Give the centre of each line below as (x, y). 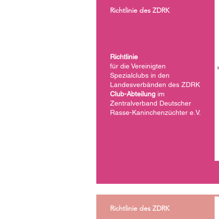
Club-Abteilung (134, 94)
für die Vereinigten (138, 66)
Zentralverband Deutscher (151, 103)
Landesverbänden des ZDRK (155, 85)
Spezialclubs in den (140, 75)
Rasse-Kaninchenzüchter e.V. (155, 112)
